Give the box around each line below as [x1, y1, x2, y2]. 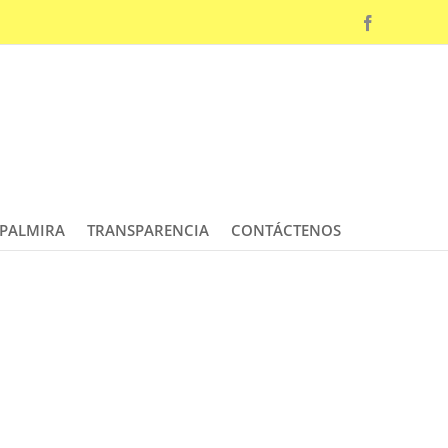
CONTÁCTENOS [230, 219, 341, 240]
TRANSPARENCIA [86, 219, 209, 240]
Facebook [375, 13, 437, 30]
